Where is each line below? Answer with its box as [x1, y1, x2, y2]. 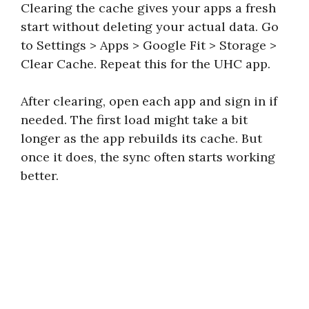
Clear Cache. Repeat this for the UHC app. [21, 55, 270, 72]
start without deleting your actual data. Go [21, 18, 279, 34]
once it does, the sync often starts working [21, 148, 275, 165]
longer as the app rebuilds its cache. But [21, 130, 262, 146]
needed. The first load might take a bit [21, 111, 248, 128]
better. [21, 167, 59, 183]
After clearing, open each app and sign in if [21, 92, 277, 109]
